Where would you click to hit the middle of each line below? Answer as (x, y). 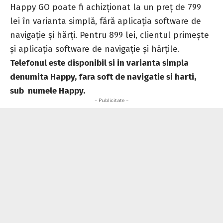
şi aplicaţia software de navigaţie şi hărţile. (95, 49)
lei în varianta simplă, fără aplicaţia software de (106, 21)
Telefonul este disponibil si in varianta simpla (99, 63)
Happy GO (30, 7)
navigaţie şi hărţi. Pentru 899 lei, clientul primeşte (110, 35)
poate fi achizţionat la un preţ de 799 (125, 7)
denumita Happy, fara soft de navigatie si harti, (103, 77)
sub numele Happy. (48, 91)
